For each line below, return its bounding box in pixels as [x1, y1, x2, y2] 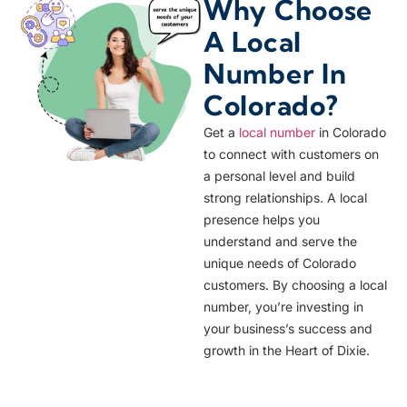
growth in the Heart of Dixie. [203, 342, 370, 359]
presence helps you [203, 212, 320, 228]
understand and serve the [203, 233, 357, 250]
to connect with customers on [203, 146, 379, 163]
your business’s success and [203, 321, 372, 337]
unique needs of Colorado [203, 255, 356, 272]
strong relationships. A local [203, 190, 367, 206]
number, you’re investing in [203, 299, 363, 315]
